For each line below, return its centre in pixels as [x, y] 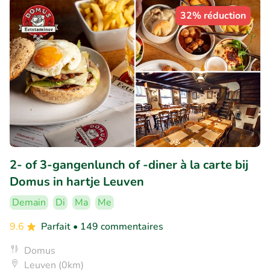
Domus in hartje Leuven [77, 181]
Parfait [57, 226]
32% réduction [213, 15]
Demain [29, 202]
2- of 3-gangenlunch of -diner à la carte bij [129, 165]
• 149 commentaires [118, 226]
